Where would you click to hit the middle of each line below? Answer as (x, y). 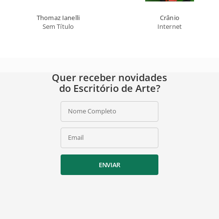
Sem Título (58, 26)
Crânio (170, 17)
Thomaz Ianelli (58, 17)
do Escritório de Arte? (109, 88)
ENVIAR (109, 164)
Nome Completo (92, 111)
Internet (170, 26)
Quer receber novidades (109, 77)
